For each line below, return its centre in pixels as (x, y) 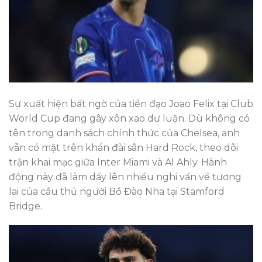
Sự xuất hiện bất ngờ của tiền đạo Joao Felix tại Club (131, 104)
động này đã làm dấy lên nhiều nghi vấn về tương (125, 177)
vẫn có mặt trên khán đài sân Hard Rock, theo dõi (123, 147)
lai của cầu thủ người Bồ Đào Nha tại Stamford (117, 191)
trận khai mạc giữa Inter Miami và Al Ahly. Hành (118, 162)
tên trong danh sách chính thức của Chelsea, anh (124, 133)
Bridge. (25, 206)
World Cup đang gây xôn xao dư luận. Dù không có (129, 118)
